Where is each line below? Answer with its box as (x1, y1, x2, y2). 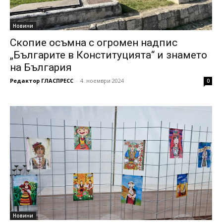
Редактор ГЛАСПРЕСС (10, 77, 73, 85)
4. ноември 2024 (80, 77, 124, 85)
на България (10, 61, 72, 74)
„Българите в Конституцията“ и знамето (10, 49, 207, 61)
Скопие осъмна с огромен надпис (10, 37, 177, 49)
